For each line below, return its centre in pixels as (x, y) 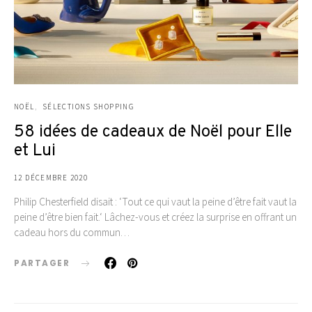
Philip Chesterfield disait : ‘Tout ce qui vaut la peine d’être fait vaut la (155, 201)
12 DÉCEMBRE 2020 (51, 177)
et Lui (35, 151)
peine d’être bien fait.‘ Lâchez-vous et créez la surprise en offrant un (155, 217)
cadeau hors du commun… (72, 232)
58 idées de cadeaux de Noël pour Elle (153, 132)
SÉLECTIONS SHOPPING (88, 106)
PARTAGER (42, 263)
